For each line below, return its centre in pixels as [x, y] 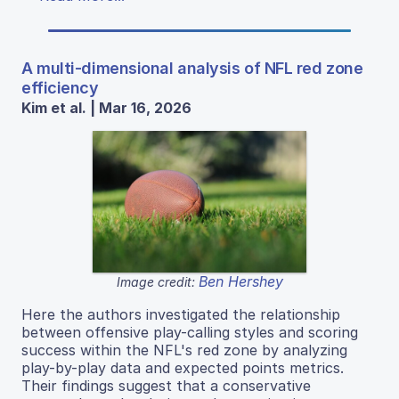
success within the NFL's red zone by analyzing [184, 350]
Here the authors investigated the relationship [181, 314]
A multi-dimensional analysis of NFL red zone [192, 68]
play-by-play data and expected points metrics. [183, 367]
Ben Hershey [240, 281]
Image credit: [157, 281]
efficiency [60, 87]
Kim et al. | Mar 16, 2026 [106, 107]
